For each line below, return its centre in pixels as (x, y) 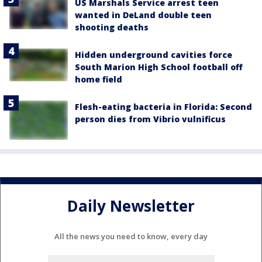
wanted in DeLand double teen (143, 15)
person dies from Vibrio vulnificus (150, 119)
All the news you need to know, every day (131, 236)
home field (99, 80)
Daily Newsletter (131, 206)
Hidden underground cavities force (154, 55)
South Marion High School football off (159, 67)
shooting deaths (112, 27)
